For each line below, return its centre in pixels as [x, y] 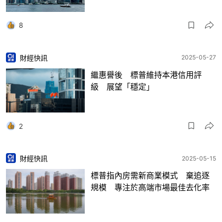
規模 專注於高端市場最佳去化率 [150, 188]
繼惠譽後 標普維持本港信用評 [146, 75]
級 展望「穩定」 [122, 86]
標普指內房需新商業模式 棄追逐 [150, 176]
